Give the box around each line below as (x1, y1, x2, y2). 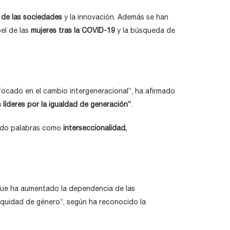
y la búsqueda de (115, 26, 175, 34)
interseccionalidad (63, 124, 125, 132)
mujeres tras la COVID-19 (31, 26, 115, 34)
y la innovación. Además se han (62, 13, 168, 21)
